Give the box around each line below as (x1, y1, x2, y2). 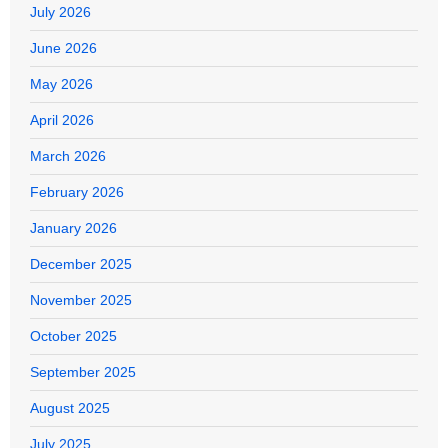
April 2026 (30, 111, 94, 128)
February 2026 (30, 183, 124, 200)
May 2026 (30, 75, 93, 92)
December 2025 (30, 255, 132, 272)
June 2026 (30, 39, 97, 56)
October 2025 (30, 327, 117, 344)
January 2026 (30, 219, 117, 236)
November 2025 (30, 291, 132, 308)
